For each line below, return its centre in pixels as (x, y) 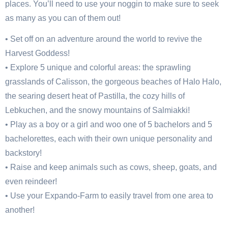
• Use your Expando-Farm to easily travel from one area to (109, 195)
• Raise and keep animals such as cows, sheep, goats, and (111, 167)
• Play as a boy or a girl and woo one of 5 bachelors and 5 (109, 124)
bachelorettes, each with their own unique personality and (109, 138)
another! (20, 210)
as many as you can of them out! (63, 18)
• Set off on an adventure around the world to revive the (104, 39)
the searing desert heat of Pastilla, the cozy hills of (95, 96)
